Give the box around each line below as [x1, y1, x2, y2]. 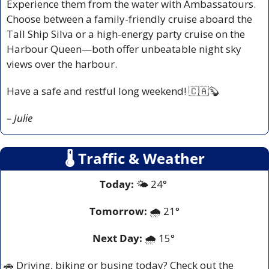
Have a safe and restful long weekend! [7, 83, 189, 98]
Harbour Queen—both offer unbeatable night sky [7, 41, 241, 56]
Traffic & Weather [74, 148, 205, 168]
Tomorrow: [89, 204, 147, 218]
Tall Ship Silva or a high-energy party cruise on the [7, 26, 245, 41]
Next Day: [92, 231, 145, 245]
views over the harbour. [7, 56, 117, 71]
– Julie [7, 110, 32, 125]
